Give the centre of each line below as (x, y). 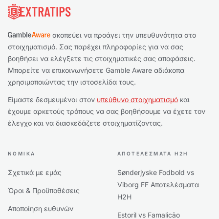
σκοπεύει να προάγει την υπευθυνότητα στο (123, 35)
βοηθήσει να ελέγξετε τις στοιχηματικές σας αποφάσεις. (102, 58)
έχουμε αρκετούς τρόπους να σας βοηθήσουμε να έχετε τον (107, 111)
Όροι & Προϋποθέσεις (44, 190)
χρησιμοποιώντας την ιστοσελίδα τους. (72, 82)
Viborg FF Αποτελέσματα (158, 185)
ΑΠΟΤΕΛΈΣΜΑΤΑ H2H (153, 153)
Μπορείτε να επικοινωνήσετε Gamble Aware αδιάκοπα (96, 70)
